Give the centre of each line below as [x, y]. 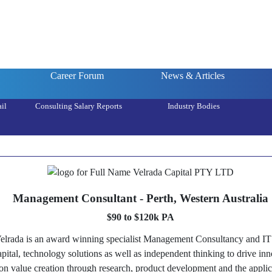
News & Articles [192, 76]
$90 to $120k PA [141, 217]
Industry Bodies [194, 106]
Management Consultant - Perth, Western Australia [141, 199]
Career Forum [77, 76]
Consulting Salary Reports [78, 106]
